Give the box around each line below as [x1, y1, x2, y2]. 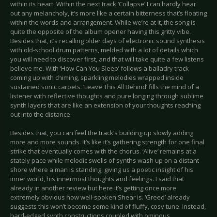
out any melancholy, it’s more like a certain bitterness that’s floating [10, 9, 207, 18]
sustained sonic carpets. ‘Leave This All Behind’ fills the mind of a [10, 82, 199, 92]
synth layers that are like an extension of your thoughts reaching [10, 101, 201, 110]
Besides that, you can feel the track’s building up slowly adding [10, 128, 193, 138]
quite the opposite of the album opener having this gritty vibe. [10, 27, 191, 36]
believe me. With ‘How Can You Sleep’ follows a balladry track [10, 64, 189, 73]
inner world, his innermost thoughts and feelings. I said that [10, 174, 184, 184]
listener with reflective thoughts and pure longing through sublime [10, 92, 203, 101]
